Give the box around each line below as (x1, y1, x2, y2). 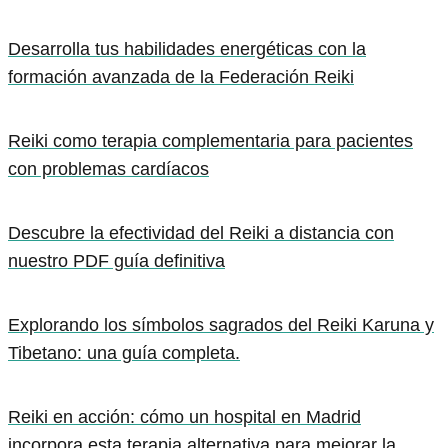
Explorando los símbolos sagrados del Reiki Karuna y (8, 315, 434, 335)
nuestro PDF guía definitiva (8, 251, 225, 271)
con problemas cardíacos (8, 159, 209, 179)
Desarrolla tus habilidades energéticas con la (8, 39, 366, 59)
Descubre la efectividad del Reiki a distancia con (8, 223, 394, 243)
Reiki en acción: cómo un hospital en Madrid (8, 407, 361, 427)
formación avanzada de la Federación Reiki (8, 67, 354, 87)
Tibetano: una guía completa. (8, 343, 240, 363)
